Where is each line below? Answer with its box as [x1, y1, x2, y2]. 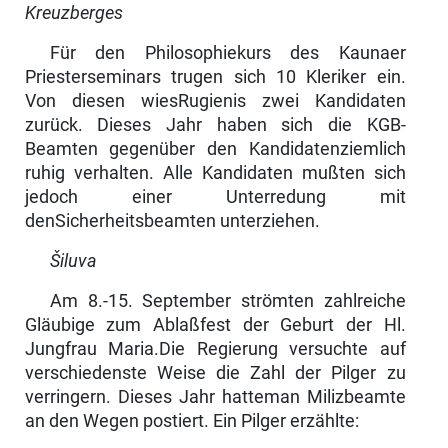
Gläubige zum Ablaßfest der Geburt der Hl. [24, 315, 406, 336]
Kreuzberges [24, 3, 123, 24]
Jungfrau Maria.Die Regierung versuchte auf [24, 339, 406, 360]
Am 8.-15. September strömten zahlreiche [49, 291, 406, 312]
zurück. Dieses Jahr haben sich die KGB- [24, 115, 406, 136]
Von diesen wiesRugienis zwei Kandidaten [24, 91, 406, 112]
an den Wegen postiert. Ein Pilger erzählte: [24, 411, 359, 432]
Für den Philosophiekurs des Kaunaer [49, 43, 406, 64]
